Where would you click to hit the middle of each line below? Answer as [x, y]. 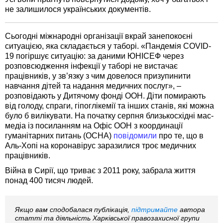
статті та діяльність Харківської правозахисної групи [107, 218]
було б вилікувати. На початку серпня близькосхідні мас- [109, 115]
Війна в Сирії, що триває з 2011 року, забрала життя [100, 170]
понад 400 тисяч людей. [49, 180]
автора [191, 210]
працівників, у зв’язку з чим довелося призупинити [98, 76]
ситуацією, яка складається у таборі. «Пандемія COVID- [108, 46]
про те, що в [180, 135]
